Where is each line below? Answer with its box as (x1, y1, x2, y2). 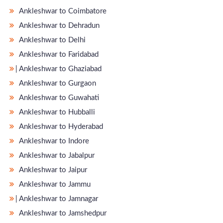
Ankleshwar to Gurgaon (17, 79, 96, 87)
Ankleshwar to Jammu (17, 180, 91, 188)
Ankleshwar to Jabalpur (17, 151, 95, 159)
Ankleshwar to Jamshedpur (17, 209, 107, 217)
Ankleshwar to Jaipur (17, 166, 87, 174)
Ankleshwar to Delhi (17, 36, 86, 44)
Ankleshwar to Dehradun (17, 21, 100, 29)
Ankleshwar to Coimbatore (17, 7, 107, 15)
